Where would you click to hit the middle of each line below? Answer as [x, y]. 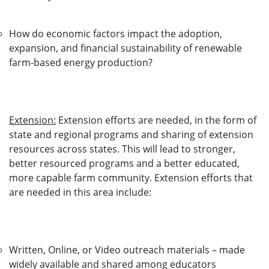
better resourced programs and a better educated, [124, 163]
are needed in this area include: [80, 192]
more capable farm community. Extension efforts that [131, 178]
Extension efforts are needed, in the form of [156, 120]
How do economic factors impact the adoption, [116, 34]
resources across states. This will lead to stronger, [122, 149]
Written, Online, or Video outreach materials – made [127, 250]
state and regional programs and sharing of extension [131, 134]
